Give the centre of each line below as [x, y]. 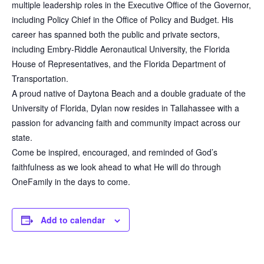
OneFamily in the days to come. [71, 182]
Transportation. [40, 79]
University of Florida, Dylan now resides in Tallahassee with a [126, 108]
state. [22, 138]
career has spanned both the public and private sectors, [116, 34]
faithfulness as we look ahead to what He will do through [116, 167]
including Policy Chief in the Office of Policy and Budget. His [123, 20]
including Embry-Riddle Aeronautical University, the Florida [121, 49]
